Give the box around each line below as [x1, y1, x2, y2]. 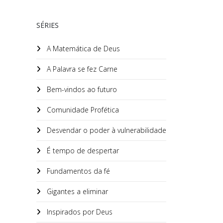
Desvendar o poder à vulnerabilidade [45, 125, 166, 135]
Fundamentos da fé [45, 166, 110, 176]
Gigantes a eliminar [45, 187, 108, 196]
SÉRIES [36, 20, 59, 30]
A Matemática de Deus [45, 44, 120, 53]
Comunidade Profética [45, 105, 119, 114]
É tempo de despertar [45, 146, 119, 155]
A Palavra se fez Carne [45, 64, 117, 74]
